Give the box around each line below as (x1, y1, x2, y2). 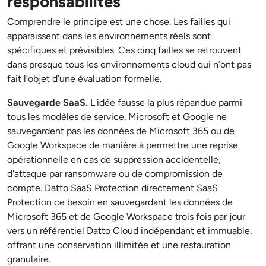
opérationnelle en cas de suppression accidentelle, (7, 154, 221, 165)
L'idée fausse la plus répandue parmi (88, 97, 242, 108)
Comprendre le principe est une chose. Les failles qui (7, 16, 230, 27)
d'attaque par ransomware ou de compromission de (7, 168, 223, 179)
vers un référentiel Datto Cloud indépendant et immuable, (7, 225, 252, 236)
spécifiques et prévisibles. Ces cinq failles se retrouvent (7, 45, 242, 56)
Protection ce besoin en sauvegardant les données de (7, 197, 233, 208)
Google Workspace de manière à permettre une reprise (7, 140, 238, 151)
